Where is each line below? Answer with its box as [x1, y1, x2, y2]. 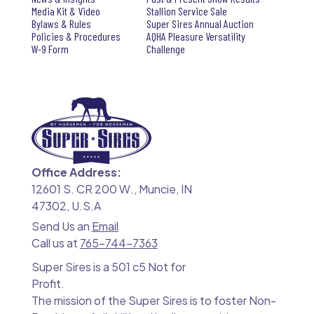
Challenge [146, 41, 185, 55]
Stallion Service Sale [146, 4, 227, 18]
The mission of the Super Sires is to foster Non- [31, 292, 276, 308]
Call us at [31, 235, 80, 250]
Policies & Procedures [31, 29, 121, 43]
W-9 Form [31, 41, 69, 55]
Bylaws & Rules [31, 16, 91, 30]
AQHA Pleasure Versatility [146, 29, 245, 43]
